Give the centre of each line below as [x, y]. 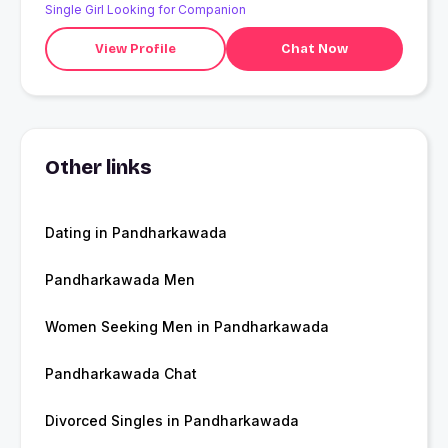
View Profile [135, 48]
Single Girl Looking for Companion [145, 10]
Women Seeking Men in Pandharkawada [187, 327]
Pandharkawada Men [120, 280]
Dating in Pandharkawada [136, 233]
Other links [98, 167]
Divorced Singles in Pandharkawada [172, 421]
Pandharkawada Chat [121, 374]
